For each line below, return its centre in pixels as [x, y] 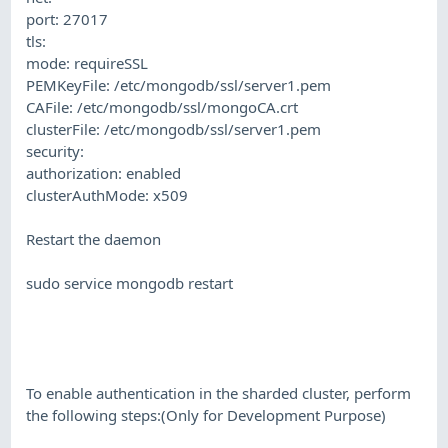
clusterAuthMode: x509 [107, 194]
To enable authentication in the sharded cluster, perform [219, 392]
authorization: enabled [104, 172]
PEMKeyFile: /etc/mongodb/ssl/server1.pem [179, 84]
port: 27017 [67, 18]
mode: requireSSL [87, 62]
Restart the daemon [94, 238]
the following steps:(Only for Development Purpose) [206, 414]
